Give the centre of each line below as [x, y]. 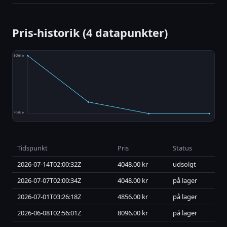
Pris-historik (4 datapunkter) [90, 33]
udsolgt [184, 164]
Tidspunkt [32, 148]
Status [182, 148]
